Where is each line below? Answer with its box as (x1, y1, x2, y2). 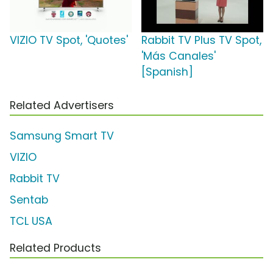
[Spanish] (141, 65, 193, 80)
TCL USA (10, 214, 52, 229)
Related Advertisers (10, 98, 114, 113)
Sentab (10, 193, 48, 208)
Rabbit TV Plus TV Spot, (141, 33, 261, 48)
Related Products (10, 241, 101, 256)
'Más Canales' (141, 49, 216, 64)
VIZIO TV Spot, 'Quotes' (10, 33, 128, 48)
